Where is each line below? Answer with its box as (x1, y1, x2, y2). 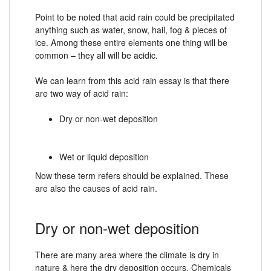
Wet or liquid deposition (59, 150, 149, 163)
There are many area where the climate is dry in (35, 248, 219, 261)
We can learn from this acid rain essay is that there (35, 74, 229, 87)
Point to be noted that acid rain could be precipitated (35, 10, 235, 23)
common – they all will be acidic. (35, 48, 158, 61)
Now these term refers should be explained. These (35, 169, 229, 181)
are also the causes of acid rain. (35, 181, 157, 194)
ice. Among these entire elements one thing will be (35, 36, 227, 48)
